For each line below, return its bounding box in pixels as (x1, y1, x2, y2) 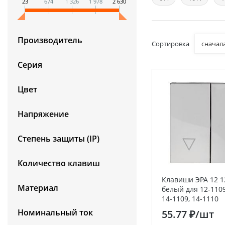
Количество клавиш (18, 158, 100, 169)
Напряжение (18, 108, 69, 120)
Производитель (18, 35, 82, 46)
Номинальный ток (18, 207, 93, 218)
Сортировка (151, 39, 189, 48)
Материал (18, 182, 58, 193)
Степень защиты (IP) (18, 133, 99, 144)
